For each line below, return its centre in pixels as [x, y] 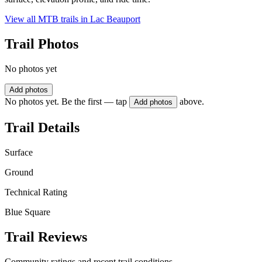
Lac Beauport [115, 19]
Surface [19, 152]
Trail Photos [42, 44]
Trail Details [42, 127]
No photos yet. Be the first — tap [66, 102]
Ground [19, 172]
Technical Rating [36, 192]
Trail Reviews [46, 237]
